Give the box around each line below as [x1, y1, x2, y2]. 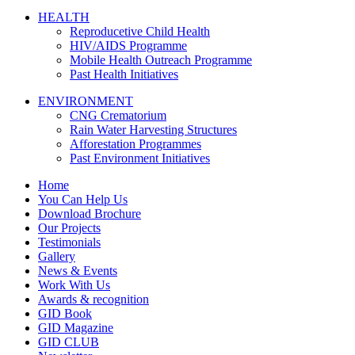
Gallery [38, 249, 75, 263]
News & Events [38, 263, 117, 277]
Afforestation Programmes [70, 136, 201, 151]
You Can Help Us [38, 192, 128, 206]
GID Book [38, 306, 92, 320]
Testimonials [38, 235, 101, 249]
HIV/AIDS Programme [70, 38, 187, 52]
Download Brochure [38, 206, 141, 220]
